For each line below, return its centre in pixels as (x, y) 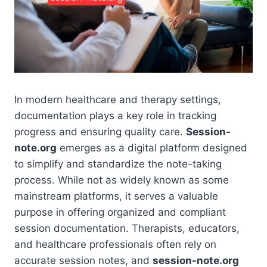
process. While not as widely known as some (122, 180)
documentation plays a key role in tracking (115, 115)
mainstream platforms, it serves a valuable (116, 196)
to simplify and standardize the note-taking (118, 164)
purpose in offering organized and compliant (120, 212)
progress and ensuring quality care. (100, 131)
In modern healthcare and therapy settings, (118, 99)
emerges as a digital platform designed (152, 148)
